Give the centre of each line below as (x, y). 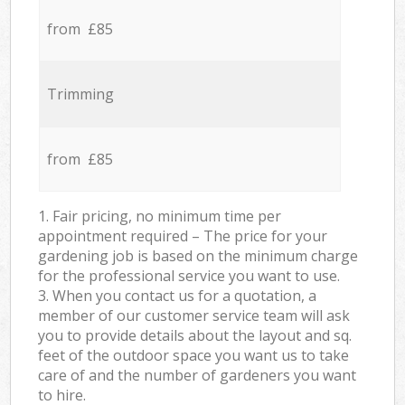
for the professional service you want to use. (189, 276)
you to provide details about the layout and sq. (195, 336)
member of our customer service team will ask (194, 316)
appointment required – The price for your (183, 236)
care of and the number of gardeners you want (198, 376)
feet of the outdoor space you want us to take (194, 356)
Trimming (80, 94)
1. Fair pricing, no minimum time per (160, 217)
